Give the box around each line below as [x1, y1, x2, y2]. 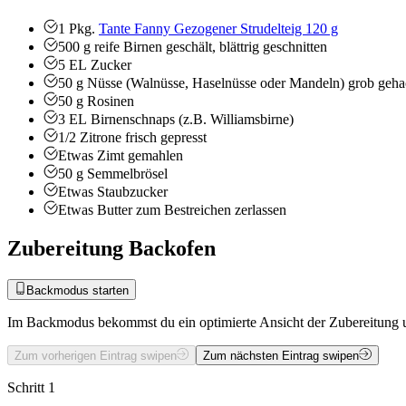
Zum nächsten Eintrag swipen [203, 348, 360, 362]
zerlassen [235, 202, 286, 218]
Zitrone [80, 130, 121, 146]
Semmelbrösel [87, 166, 168, 182]
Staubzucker [97, 184, 168, 200]
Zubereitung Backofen [7, 237, 216, 261]
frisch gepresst [125, 130, 207, 146]
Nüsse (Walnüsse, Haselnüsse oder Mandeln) [87, 75, 344, 92]
